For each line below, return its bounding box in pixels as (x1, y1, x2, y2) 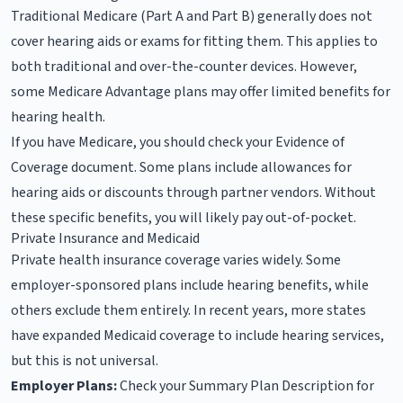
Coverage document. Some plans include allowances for (11, 157, 352, 177)
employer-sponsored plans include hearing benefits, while (11, 274, 369, 295)
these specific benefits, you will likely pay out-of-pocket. (11, 207, 356, 228)
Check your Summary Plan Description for (117, 375, 374, 396)
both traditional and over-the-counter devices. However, (11, 56, 357, 76)
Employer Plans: (11, 375, 117, 396)
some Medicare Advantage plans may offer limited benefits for (11, 81, 390, 102)
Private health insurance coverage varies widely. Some (11, 249, 341, 270)
